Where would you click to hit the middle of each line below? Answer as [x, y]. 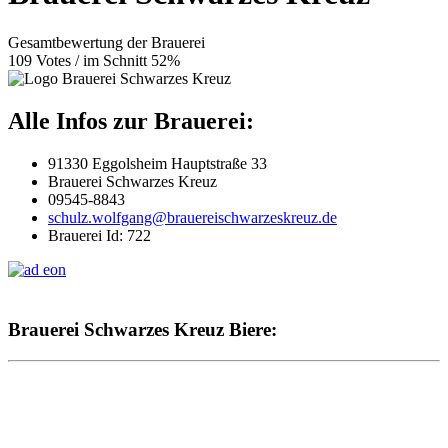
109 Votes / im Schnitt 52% [94, 60]
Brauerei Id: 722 [99, 235]
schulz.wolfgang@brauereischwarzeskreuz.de [192, 217]
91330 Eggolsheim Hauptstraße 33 [157, 163]
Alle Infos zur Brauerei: [131, 120]
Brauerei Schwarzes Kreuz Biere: [142, 330]
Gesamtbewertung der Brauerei [106, 42]
